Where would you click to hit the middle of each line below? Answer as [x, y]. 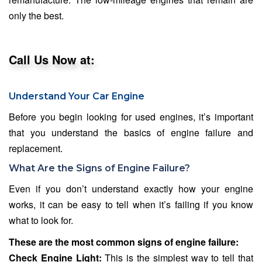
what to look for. [41, 220]
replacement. [36, 149]
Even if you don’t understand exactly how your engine [131, 189]
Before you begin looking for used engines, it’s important [131, 117]
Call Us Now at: [52, 60]
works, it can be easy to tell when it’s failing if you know [131, 205]
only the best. [36, 16]
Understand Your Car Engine [77, 96]
